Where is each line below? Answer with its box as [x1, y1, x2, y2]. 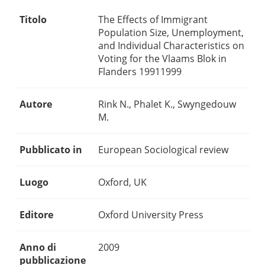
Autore [20, 98, 52, 111]
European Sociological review [98, 143, 228, 157]
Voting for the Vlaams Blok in [98, 52, 227, 66]
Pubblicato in [20, 143, 82, 157]
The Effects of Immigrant [98, 13, 208, 27]
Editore [20, 208, 53, 222]
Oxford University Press [98, 208, 203, 222]
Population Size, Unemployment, [98, 26, 244, 40]
